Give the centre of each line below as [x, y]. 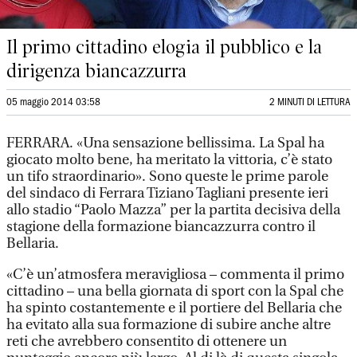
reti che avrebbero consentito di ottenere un [147, 341]
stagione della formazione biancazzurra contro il [161, 227]
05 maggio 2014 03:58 [53, 102]
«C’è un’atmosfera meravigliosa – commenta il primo [175, 275]
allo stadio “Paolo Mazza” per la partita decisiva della [173, 210]
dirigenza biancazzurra [96, 71]
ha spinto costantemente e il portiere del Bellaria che [174, 308]
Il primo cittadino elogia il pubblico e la [164, 47]
